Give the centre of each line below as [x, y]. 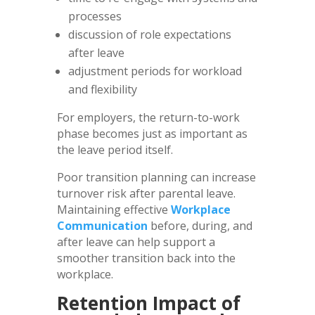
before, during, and [200, 225]
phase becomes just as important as [152, 133]
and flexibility [102, 89]
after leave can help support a [136, 242]
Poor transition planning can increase [156, 177]
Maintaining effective [112, 209]
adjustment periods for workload [155, 71]
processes [95, 16]
